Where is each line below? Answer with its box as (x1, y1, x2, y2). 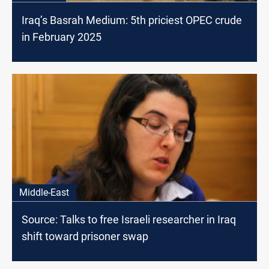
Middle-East (19, 187, 69, 199)
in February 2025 (22, 31, 101, 44)
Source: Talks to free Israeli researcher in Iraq (22, 213, 236, 226)
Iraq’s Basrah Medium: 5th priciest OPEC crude (22, 14, 242, 27)
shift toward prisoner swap (22, 230, 148, 243)
